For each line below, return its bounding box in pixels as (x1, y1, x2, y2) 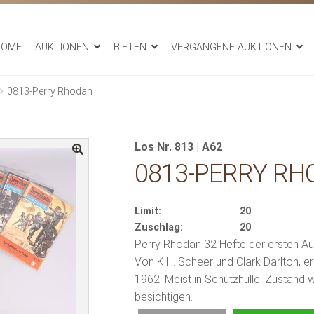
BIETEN (113, 41, 146, 54)
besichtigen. (134, 289, 193, 303)
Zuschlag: (134, 221, 183, 233)
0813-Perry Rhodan (6, 85, 93, 97)
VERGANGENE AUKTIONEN (170, 41, 292, 54)
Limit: (134, 205, 161, 217)
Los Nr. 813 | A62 (134, 139, 222, 153)
